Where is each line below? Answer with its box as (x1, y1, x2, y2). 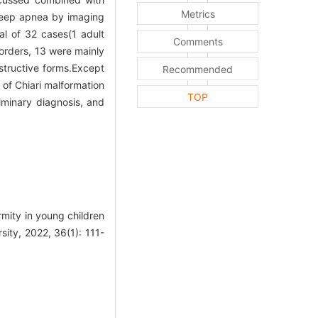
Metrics (180, 8, 215, 21)
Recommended (163, 63, 233, 76)
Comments (172, 35, 223, 48)
